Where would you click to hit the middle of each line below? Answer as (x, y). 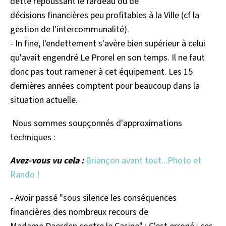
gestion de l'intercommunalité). (70, 30)
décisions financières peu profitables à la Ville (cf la (105, 15)
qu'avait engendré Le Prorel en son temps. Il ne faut (107, 58)
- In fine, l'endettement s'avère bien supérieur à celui (108, 44)
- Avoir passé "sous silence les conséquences (93, 198)
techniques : (33, 137)
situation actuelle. (44, 100)
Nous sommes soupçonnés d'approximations (96, 123)
